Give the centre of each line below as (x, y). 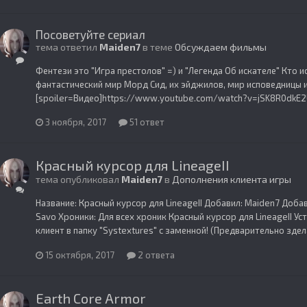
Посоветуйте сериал (90, 34)
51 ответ (146, 122)
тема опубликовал (78, 180)
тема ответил (67, 47)
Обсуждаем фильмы (221, 47)
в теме (158, 47)
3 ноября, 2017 (76, 122)
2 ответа (155, 255)
